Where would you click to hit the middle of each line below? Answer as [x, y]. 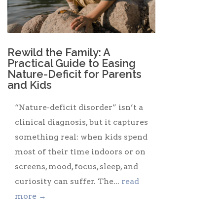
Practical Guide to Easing [72, 63]
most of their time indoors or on [80, 151]
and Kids [30, 85]
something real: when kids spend [81, 137]
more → [31, 196]
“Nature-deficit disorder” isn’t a [79, 107]
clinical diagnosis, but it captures [81, 122]
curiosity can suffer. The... [68, 181]
